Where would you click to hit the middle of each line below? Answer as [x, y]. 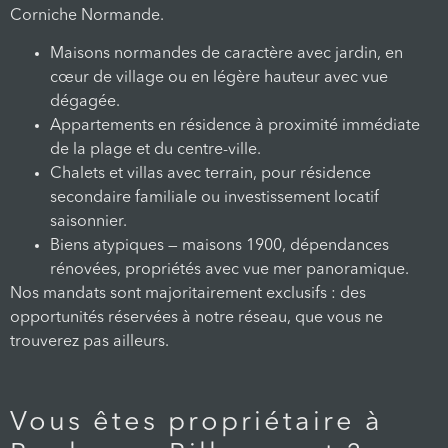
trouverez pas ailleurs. [89, 342]
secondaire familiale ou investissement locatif [214, 198]
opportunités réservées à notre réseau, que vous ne [196, 318]
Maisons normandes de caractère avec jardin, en [226, 54]
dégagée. [85, 102]
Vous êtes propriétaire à [196, 422]
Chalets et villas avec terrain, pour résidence [210, 174]
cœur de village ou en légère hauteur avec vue [219, 78]
